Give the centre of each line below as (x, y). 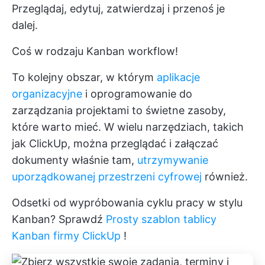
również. (225, 177)
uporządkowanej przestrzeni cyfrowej (107, 177)
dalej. (25, 25)
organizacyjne (47, 94)
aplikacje (178, 77)
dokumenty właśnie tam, (75, 160)
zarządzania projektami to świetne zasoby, (119, 110)
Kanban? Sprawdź (59, 219)
